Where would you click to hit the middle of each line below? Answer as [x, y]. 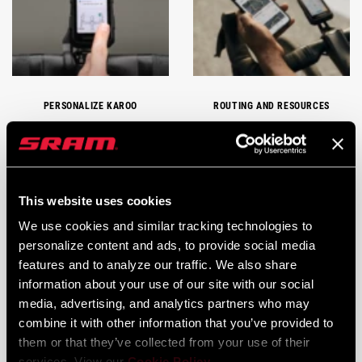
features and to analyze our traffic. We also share [158, 265]
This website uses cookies [95, 200]
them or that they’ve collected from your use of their [164, 343]
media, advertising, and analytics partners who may [164, 304]
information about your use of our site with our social [166, 284]
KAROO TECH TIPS [271, 295]
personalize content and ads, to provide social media [167, 246]
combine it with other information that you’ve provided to [176, 323]
